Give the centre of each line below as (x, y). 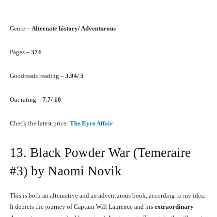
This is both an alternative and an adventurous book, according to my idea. (108, 196)
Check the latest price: (40, 124)
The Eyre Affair (91, 124)
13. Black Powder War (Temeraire (100, 153)
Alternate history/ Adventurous (74, 29)
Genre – (21, 29)
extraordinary (174, 207)
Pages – (20, 52)
